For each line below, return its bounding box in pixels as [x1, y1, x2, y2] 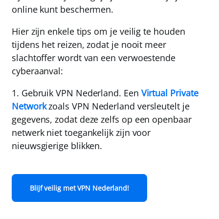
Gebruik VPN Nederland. [21, 87, 122, 99]
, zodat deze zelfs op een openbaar [50, 113, 192, 126]
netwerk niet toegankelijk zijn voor [12, 127, 151, 139]
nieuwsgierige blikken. [12, 140, 103, 152]
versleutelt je [137, 100, 190, 112]
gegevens [12, 113, 50, 126]
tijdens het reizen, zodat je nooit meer [12, 39, 166, 51]
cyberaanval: [12, 65, 64, 77]
